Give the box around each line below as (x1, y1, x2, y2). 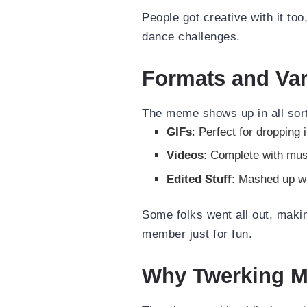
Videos (167, 149, 204, 162)
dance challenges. (142, 30, 241, 44)
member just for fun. (142, 228, 252, 241)
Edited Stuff (167, 172, 232, 186)
